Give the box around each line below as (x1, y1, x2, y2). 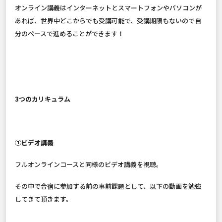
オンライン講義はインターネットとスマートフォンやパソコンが (15, 3, 202, 13)
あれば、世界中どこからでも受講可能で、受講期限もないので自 (15, 16, 201, 26)
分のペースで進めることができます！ (15, 29, 125, 39)
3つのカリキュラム (15, 94, 72, 104)
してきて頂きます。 (15, 194, 72, 204)
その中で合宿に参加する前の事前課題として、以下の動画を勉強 (15, 181, 201, 191)
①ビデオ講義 (15, 138, 54, 148)
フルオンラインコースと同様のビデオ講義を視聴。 (15, 160, 163, 169)
